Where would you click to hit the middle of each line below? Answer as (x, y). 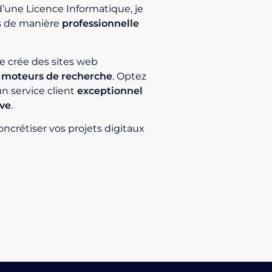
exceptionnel (110, 90)
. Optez (130, 76)
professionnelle (101, 24)
